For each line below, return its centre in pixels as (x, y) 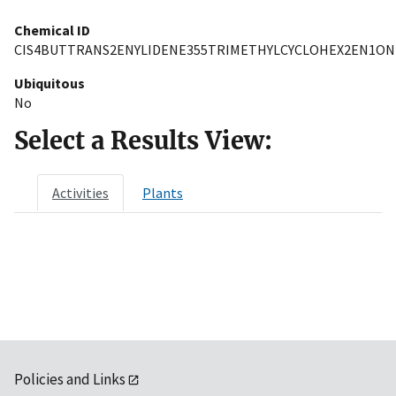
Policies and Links (70, 379)
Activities (80, 192)
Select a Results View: (143, 140)
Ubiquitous (49, 83)
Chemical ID (52, 30)
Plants (163, 192)
